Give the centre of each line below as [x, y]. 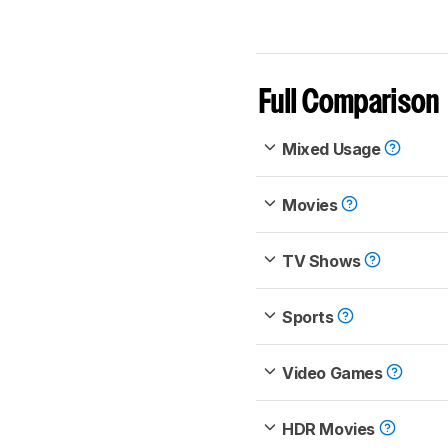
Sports [310, 317]
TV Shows [323, 261]
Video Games [334, 373]
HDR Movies [330, 429]
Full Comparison [349, 104]
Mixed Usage [333, 149]
